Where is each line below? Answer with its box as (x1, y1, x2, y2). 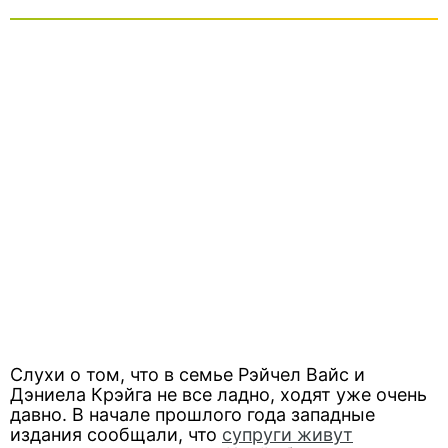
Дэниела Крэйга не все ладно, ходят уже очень (10, 384, 427, 405)
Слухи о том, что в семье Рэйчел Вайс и (10, 364, 365, 385)
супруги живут (222, 424, 353, 445)
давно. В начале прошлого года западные (10, 404, 375, 425)
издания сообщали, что (10, 424, 222, 445)
